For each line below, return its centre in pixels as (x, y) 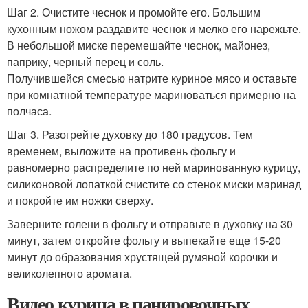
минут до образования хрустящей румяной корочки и (142, 256)
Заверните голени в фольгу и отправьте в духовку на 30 (150, 223)
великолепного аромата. (69, 273)
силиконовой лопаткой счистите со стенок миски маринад (154, 184)
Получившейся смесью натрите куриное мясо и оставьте (152, 78)
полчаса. (29, 111)
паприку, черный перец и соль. (85, 61)
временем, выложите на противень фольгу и (121, 151)
